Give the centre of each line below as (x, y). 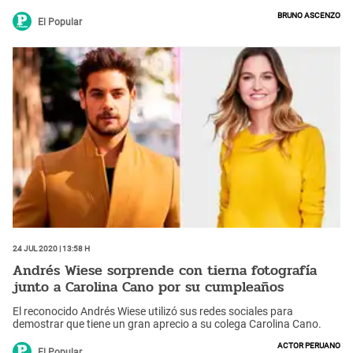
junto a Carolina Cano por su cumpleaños (148, 286)
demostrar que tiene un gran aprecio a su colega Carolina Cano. (167, 324)
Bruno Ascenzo (309, 14)
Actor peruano (309, 345)
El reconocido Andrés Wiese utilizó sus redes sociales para (153, 312)
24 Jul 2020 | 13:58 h (51, 248)
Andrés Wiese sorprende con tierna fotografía (165, 270)
